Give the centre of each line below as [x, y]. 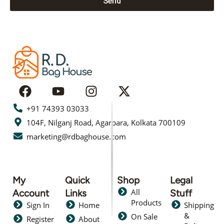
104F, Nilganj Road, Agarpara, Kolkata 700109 [106, 123]
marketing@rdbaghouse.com [76, 137]
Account [31, 193]
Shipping [199, 205]
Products [146, 203]
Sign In [38, 205]
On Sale [144, 217]
